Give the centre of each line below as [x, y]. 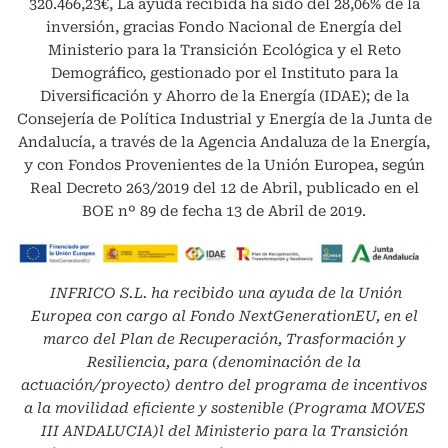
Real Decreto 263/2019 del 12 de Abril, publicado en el [224, 188]
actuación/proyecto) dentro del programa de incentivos [224, 385]
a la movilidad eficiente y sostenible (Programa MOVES [224, 408]
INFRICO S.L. [98, 293]
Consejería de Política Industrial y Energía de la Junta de [224, 119]
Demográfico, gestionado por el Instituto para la [224, 73]
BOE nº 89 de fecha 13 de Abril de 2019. [224, 211]
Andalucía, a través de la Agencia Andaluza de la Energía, [224, 142]
